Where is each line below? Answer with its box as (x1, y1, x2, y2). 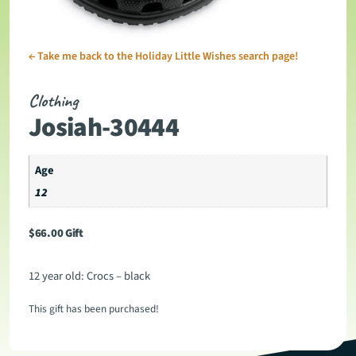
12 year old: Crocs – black (29, 267, 150, 284)
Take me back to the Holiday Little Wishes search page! (37, 48, 298, 64)
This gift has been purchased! (29, 301, 159, 317)
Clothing (29, 89, 78, 113)
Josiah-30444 (29, 109, 180, 147)
